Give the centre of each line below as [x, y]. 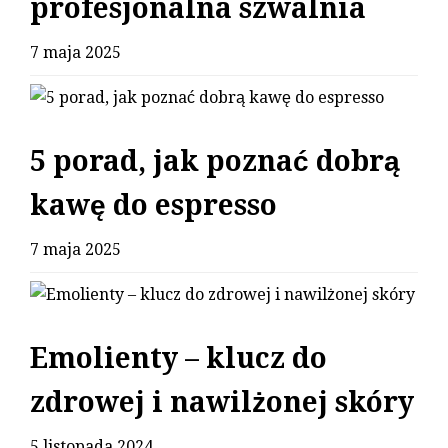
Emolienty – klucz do [178, 359]
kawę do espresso [153, 206]
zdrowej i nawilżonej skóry [222, 403]
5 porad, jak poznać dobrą [215, 162]
